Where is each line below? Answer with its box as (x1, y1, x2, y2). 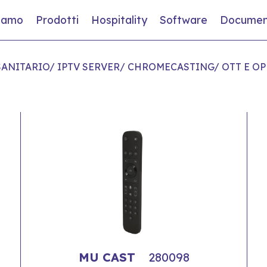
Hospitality (91, 13, 147, 27)
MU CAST (78, 249, 139, 265)
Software (159, 13, 207, 27)
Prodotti (35, 13, 79, 27)
